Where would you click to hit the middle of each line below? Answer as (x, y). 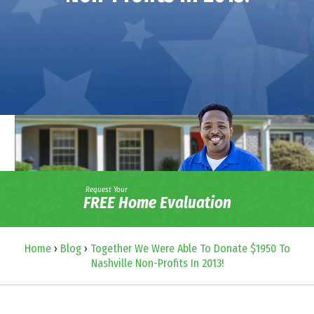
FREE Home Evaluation (157, 203)
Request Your (106, 190)
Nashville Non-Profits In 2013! (157, 263)
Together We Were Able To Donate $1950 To (190, 248)
